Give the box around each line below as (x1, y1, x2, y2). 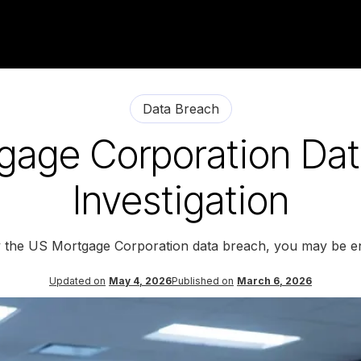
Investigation (72, 176, 289, 224)
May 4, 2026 (109, 274, 172, 287)
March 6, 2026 (237, 274, 312, 287)
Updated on (49, 274, 106, 287)
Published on (172, 274, 234, 287)
